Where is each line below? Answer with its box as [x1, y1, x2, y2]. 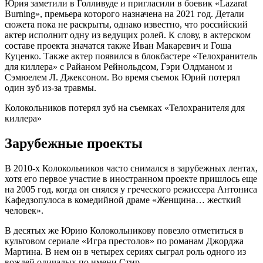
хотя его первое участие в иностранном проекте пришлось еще [5, 174, 257, 184]
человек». [5, 205, 43, 216]
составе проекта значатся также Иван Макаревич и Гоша [5, 41, 231, 51]
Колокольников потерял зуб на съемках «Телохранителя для [5, 103, 245, 113]
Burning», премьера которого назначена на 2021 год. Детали [5, 9, 244, 19]
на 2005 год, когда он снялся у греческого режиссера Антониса [5, 184, 257, 195]
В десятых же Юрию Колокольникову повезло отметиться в [5, 225, 244, 236]
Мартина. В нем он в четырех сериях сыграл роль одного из [5, 247, 246, 257]
